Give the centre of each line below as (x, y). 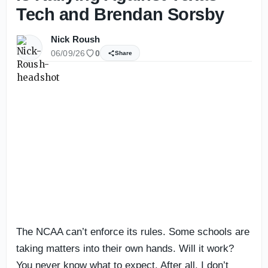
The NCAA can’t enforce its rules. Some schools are (133, 232)
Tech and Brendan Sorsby (121, 14)
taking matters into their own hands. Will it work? (125, 248)
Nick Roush (76, 39)
